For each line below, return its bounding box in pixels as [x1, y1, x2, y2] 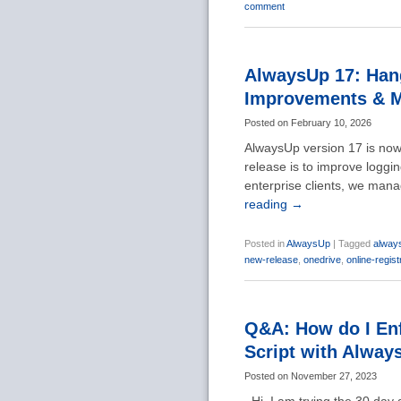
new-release [244, 254, 298, 265]
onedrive [303, 254, 341, 265]
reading [244, 197, 291, 211]
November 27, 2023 [291, 371, 377, 381]
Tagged [338, 238, 371, 249]
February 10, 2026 [291, 117, 371, 128]
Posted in [244, 238, 285, 249]
